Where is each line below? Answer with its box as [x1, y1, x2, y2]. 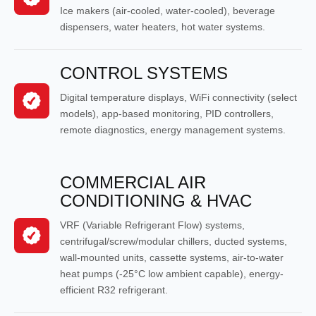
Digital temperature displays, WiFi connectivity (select [60, 91, 297, 103]
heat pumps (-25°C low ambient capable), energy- [60, 267, 284, 279]
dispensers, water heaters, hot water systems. [60, 20, 265, 32]
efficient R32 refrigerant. [60, 284, 168, 296]
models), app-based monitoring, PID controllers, [60, 107, 274, 119]
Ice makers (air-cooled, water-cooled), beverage [60, 4, 275, 16]
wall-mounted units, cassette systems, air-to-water [60, 251, 284, 263]
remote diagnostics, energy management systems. [60, 123, 286, 135]
